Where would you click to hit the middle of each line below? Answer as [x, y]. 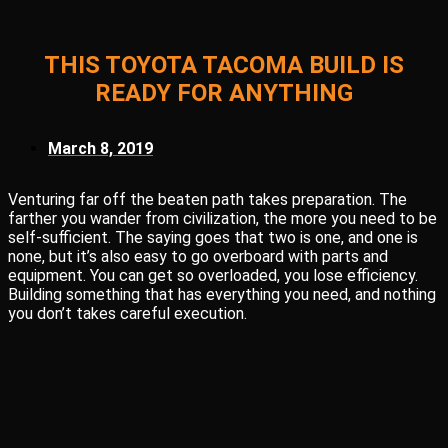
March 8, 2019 [100, 148]
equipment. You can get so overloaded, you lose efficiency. [213, 275]
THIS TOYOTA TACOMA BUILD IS [224, 65]
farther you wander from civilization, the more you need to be [222, 218]
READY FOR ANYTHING [224, 93]
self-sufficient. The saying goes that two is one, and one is [213, 237]
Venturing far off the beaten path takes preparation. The [207, 199]
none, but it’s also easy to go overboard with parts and [198, 256]
